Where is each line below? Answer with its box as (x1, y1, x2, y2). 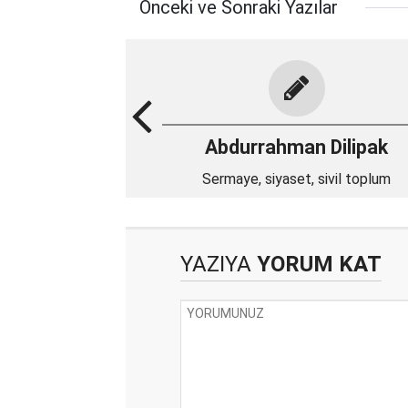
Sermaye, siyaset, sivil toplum (202, 170, 391, 188)
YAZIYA (180, 251, 251, 277)
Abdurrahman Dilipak (205, 136, 388, 158)
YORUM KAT (251, 251, 382, 277)
